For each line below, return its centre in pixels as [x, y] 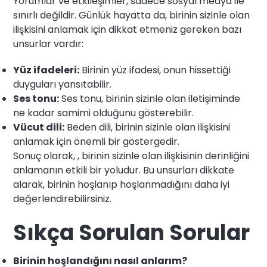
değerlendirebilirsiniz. [63, 199]
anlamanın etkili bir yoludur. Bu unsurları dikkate [124, 170]
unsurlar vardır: [49, 44]
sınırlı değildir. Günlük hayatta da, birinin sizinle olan [132, 15]
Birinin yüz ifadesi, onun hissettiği [155, 70]
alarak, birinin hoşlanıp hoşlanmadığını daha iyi [122, 185]
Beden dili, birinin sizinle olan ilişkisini [148, 128]
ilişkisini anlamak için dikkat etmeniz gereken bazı [128, 30]
